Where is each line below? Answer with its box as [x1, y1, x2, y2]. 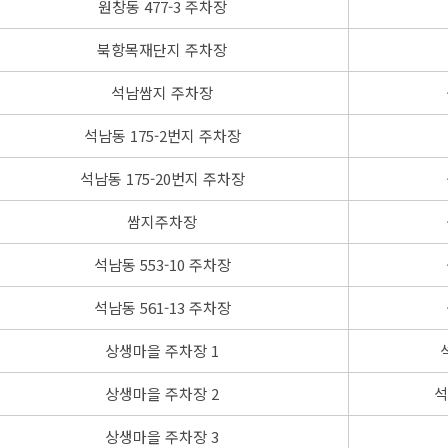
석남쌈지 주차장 [111, 81, 213, 103]
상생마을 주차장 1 [105, 339, 219, 361]
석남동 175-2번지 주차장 [83, 124, 241, 146]
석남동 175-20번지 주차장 [79, 167, 245, 189]
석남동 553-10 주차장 [93, 253, 231, 275]
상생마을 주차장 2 [105, 382, 219, 404]
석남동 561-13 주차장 [93, 296, 231, 318]
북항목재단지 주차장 [97, 38, 227, 60]
